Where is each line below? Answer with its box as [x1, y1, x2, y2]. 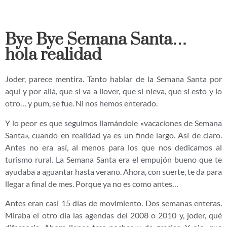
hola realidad [5, 45, 101, 66]
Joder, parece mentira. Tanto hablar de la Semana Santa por [5, 74, 222, 84]
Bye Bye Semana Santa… [5, 29, 187, 51]
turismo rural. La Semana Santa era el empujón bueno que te [5, 154, 222, 164]
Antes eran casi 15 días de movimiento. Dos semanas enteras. [5, 198, 222, 208]
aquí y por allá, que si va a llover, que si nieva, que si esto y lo [5, 86, 222, 96]
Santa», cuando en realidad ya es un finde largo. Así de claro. [5, 130, 222, 140]
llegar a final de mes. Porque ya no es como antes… [5, 178, 178, 188]
